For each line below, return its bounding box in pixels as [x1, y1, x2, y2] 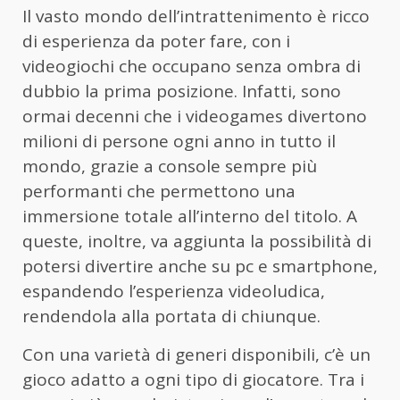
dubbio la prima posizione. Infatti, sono [22, 79, 341, 103]
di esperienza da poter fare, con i [22, 29, 290, 53]
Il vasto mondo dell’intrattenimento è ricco [22, 4, 370, 28]
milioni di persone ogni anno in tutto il [22, 129, 336, 153]
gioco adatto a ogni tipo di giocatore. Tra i [22, 367, 364, 391]
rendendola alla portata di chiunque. [22, 304, 321, 328]
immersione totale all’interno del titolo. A [22, 204, 357, 228]
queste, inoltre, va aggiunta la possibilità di [22, 229, 371, 253]
